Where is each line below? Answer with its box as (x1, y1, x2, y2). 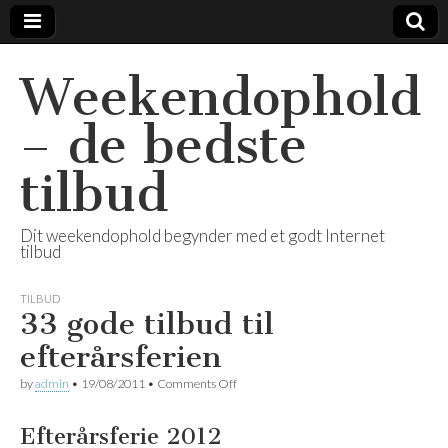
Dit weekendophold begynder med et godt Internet (20, 225, 385, 246)
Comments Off (157, 376, 237, 391)
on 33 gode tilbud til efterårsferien (237, 376, 413, 391)
